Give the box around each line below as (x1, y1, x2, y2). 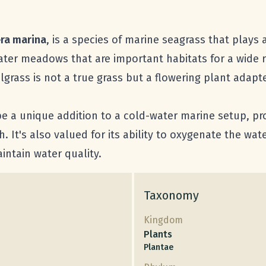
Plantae (144, 242, 173, 252)
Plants (144, 228, 172, 240)
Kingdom (144, 214, 183, 226)
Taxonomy (144, 188, 199, 202)
